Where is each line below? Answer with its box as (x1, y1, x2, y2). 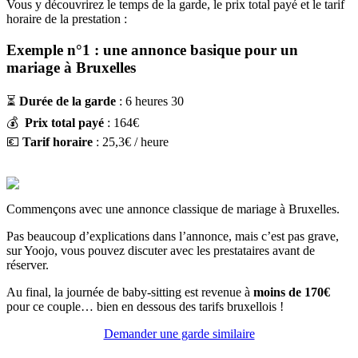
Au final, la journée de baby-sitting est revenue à (6, 284, 253, 299)
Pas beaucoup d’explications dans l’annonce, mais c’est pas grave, (6, 229, 339, 243)
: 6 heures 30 (116, 93, 184, 108)
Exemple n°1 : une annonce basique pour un (6, 41, 298, 58)
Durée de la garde (19, 93, 116, 108)
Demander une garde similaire (103, 326, 255, 340)
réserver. (6, 257, 52, 272)
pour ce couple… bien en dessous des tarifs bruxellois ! (6, 299, 284, 313)
